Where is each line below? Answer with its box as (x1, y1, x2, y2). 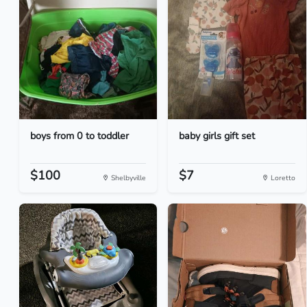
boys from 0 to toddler (30, 129, 129, 143)
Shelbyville (109, 173, 147, 183)
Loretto (268, 173, 295, 183)
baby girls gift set (179, 129, 256, 143)
